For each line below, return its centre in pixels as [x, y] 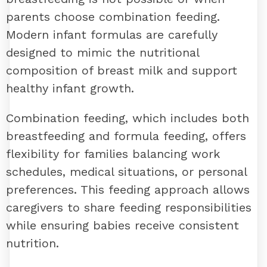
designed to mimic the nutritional [103, 52]
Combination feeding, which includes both [128, 118]
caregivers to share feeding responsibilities [129, 207]
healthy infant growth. [70, 88]
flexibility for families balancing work [113, 153]
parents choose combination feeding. [113, 16]
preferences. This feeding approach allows [128, 189]
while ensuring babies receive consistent [122, 225]
